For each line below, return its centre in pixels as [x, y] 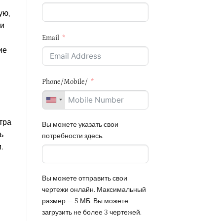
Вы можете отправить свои [84, 179]
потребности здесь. [73, 136]
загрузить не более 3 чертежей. [92, 213]
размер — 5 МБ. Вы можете [85, 202]
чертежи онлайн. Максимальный [94, 190]
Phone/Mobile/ [65, 82]
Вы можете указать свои [80, 125]
